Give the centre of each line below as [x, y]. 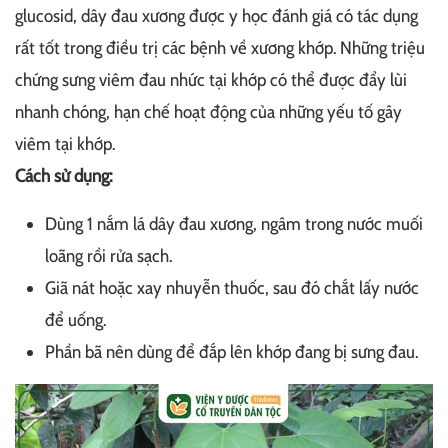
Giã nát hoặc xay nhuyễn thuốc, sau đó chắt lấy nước [232, 288]
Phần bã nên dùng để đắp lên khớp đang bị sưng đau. [231, 352]
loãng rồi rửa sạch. [108, 256]
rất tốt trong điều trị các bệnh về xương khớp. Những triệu [220, 48]
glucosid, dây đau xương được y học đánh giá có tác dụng [216, 16]
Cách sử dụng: [63, 176]
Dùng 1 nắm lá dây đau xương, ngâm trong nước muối [234, 224]
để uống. [75, 320]
